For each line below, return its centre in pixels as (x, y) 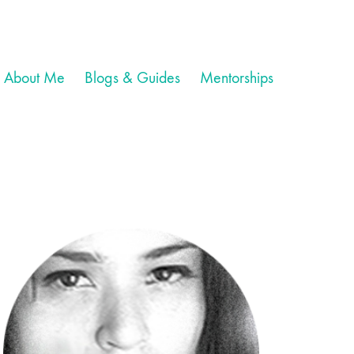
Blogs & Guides (132, 77)
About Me (34, 77)
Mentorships (237, 77)
